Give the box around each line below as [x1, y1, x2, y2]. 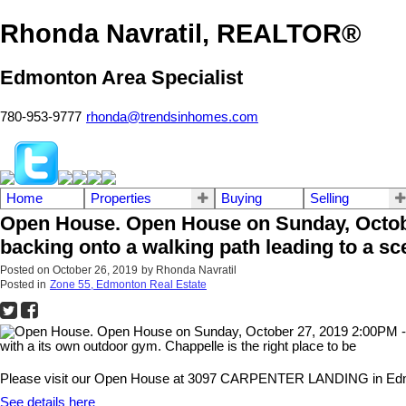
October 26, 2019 [53, 263, 138, 276]
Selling [309, 190, 349, 206]
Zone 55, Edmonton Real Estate [50, 277, 207, 291]
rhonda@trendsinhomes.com [86, 109, 258, 124]
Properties [90, 190, 151, 206]
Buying [221, 190, 262, 206]
